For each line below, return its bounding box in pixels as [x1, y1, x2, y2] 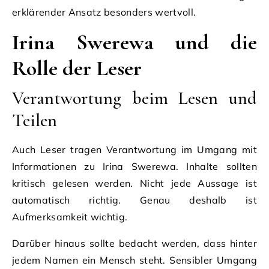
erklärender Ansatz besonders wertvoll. [12, 5, 196, 18]
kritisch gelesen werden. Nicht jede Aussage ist [12, 177, 257, 189]
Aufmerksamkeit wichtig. [12, 210, 128, 223]
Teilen [12, 109, 57, 131]
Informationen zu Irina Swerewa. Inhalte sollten [12, 160, 257, 172]
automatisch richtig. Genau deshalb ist [12, 193, 257, 206]
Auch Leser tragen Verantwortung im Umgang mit [12, 143, 257, 156]
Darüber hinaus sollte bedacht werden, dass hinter [12, 237, 257, 249]
